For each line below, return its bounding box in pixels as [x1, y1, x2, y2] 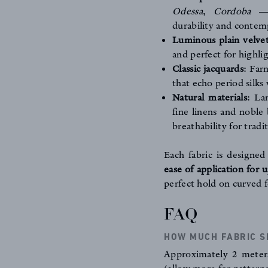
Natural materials [172, 92, 247, 103]
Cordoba [214, 6, 251, 17]
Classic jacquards [172, 63, 243, 75]
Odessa [172, 6, 203, 17]
